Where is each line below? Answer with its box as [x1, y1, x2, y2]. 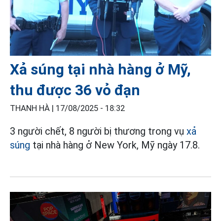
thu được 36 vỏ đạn [10, 81, 140, 99]
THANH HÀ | [10, 103, 56, 113]
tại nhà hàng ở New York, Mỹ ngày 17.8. [30, 139, 200, 151]
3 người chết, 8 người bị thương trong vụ [10, 125, 186, 137]
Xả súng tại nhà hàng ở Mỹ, [10, 60, 191, 78]
